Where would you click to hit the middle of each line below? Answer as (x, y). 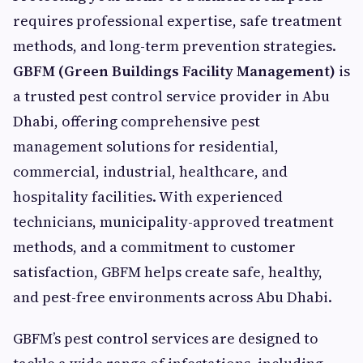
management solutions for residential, (146, 147)
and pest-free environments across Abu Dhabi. (173, 297)
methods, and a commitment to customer (154, 247)
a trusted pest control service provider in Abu (171, 96)
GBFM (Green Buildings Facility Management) (174, 71)
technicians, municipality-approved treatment (173, 222)
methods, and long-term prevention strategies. (175, 46)
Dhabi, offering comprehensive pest (137, 122)
